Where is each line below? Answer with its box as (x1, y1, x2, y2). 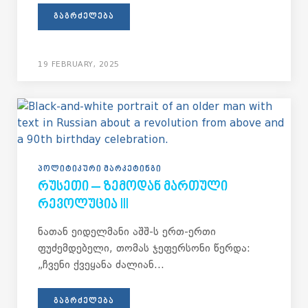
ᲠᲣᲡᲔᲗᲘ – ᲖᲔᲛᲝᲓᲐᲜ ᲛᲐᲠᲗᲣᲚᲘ (38, 179, 228, 195)
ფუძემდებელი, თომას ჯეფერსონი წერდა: (38, 242, 250, 254)
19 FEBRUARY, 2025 (38, 60, 120, 69)
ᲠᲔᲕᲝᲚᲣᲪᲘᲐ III (38, 197, 129, 213)
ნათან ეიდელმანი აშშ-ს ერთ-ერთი (38, 225, 216, 238)
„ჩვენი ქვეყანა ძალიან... (38, 258, 164, 271)
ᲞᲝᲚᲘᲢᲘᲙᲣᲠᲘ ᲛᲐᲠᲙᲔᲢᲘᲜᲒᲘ (38, 165, 162, 174)
